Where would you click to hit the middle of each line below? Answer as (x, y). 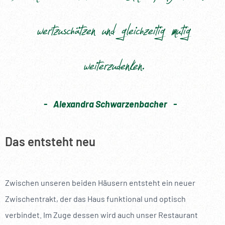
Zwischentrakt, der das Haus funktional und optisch (95, 199)
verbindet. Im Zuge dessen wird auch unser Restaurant (101, 215)
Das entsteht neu (50, 142)
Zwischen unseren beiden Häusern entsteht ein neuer (100, 183)
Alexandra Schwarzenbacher (110, 104)
